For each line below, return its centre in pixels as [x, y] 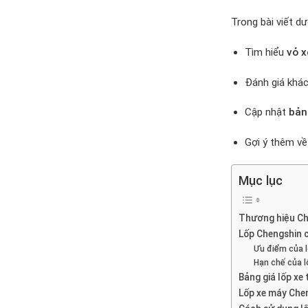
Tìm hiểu [265, 52]
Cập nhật [266, 112]
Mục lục [261, 180]
